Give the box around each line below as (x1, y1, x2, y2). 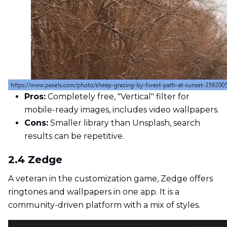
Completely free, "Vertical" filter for (46, 92, 190, 102)
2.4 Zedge (8, 154, 62, 166)
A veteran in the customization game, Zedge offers (8, 174, 213, 184)
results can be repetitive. (24, 131, 124, 141)
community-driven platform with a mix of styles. (8, 200, 200, 210)
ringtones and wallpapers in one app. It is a (8, 187, 179, 197)
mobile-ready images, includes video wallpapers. (24, 105, 219, 115)
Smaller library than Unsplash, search (48, 118, 200, 128)
